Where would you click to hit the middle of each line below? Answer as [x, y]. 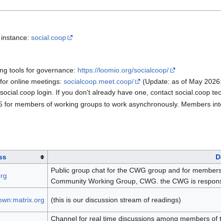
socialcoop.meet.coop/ [99, 82]
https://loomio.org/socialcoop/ [123, 70]
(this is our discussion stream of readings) [116, 200]
